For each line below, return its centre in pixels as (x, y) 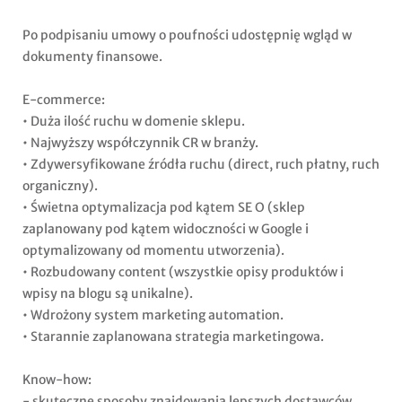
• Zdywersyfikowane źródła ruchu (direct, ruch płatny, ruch (201, 165)
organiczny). (60, 186)
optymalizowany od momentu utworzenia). (153, 251)
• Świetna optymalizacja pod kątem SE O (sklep (164, 208)
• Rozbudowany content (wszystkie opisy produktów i (183, 272)
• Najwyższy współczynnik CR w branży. (140, 143)
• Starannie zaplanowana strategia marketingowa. (173, 337)
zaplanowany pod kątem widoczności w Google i (166, 229)
